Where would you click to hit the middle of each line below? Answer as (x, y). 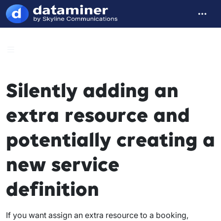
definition (53, 189)
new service (63, 165)
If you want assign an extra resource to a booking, (97, 215)
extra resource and (98, 115)
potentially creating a (110, 140)
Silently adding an (92, 91)
